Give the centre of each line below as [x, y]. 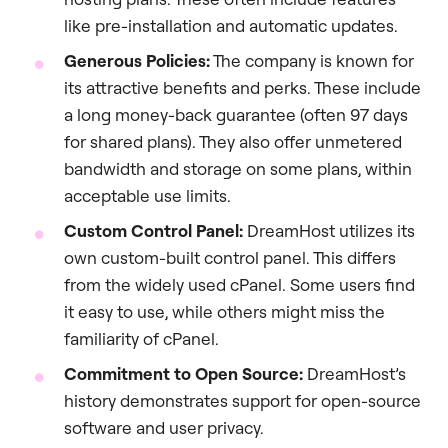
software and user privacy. [164, 428]
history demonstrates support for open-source [242, 401]
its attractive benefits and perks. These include [242, 88]
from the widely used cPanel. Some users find [239, 285]
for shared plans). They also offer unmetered [233, 142]
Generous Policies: [137, 61]
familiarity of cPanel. [141, 339]
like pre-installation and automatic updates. [231, 26]
